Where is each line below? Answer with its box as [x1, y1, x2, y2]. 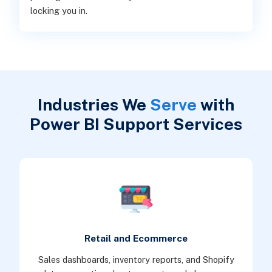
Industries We [38, 94, 150, 114]
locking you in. [30, 5, 87, 16]
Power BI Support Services [30, 114, 242, 134]
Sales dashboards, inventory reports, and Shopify [38, 254, 234, 265]
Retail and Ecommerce [84, 232, 188, 244]
